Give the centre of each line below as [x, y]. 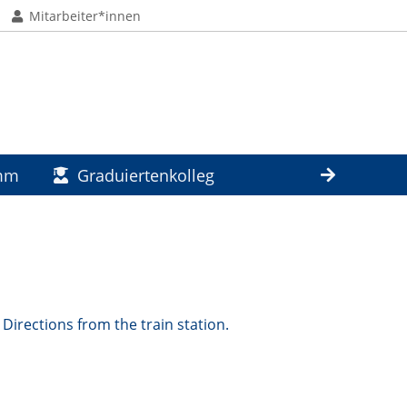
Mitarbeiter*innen [85, 15]
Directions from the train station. [116, 324]
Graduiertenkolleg [145, 175]
